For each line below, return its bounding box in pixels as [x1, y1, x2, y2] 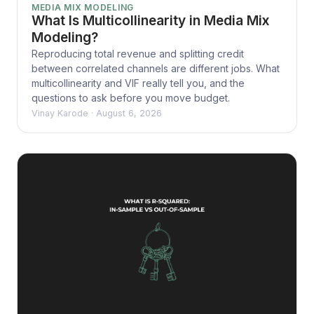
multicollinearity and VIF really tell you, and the [32, 76, 245, 89]
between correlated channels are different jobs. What [32, 62, 280, 74]
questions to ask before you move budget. [32, 91, 230, 104]
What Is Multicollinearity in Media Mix [32, 12, 270, 29]
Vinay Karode [32, 107, 88, 118]
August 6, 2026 [96, 107, 162, 118]
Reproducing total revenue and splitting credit [32, 47, 244, 60]
